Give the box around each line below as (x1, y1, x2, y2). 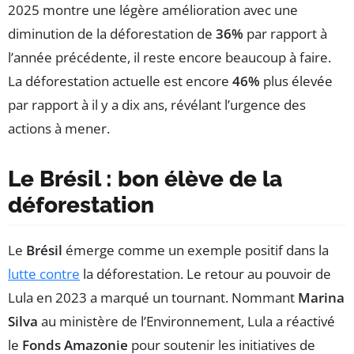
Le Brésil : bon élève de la (8, 166, 282, 193)
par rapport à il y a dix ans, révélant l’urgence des (8, 96, 306, 115)
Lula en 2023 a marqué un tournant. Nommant (8, 288, 298, 307)
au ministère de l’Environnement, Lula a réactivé (38, 312, 335, 331)
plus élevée (260, 72, 333, 91)
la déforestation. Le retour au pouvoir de (80, 265, 331, 284)
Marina (298, 288, 345, 307)
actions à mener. (8, 119, 110, 138)
